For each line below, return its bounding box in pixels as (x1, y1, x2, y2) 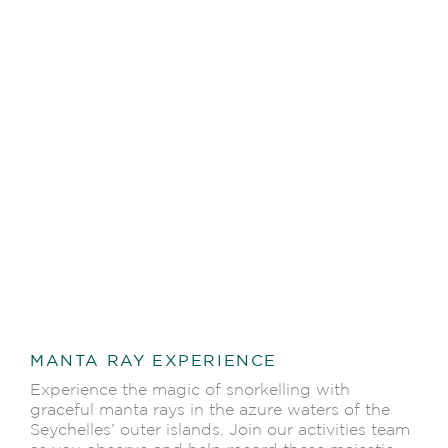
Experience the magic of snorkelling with (30, 381, 350, 398)
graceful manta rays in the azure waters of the (30, 401, 390, 418)
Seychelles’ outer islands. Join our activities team (30, 421, 410, 438)
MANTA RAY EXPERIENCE (30, 351, 277, 369)
